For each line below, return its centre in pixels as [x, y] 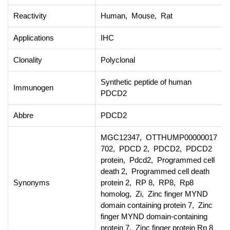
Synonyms [32, 182]
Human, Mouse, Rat [137, 15]
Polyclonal [118, 60]
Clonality [28, 60]
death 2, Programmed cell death [155, 171]
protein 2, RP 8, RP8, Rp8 [147, 182]
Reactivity [30, 15]
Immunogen [33, 87]
